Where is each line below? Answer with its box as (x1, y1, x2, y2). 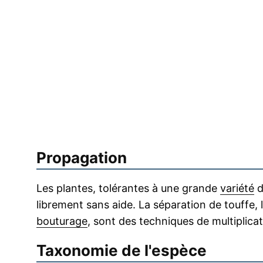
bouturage (36, 215, 87, 227)
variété (220, 182, 254, 194)
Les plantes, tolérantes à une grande (36, 182, 220, 194)
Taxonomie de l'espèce (36, 241, 207, 259)
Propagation (36, 149, 127, 167)
